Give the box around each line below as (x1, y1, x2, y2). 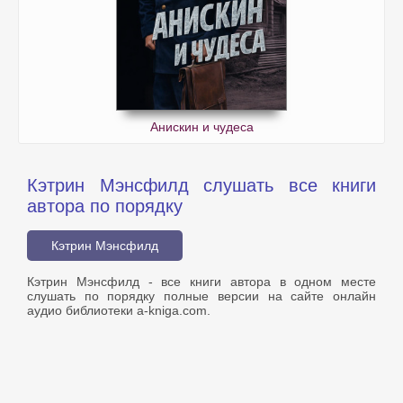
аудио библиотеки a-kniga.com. (27, 303, 210, 318)
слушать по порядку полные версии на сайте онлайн (27, 289, 376, 304)
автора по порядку (27, 196, 183, 217)
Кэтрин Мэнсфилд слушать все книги (27, 175, 376, 196)
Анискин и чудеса (149, 120, 254, 135)
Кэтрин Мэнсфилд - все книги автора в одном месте (27, 274, 376, 290)
